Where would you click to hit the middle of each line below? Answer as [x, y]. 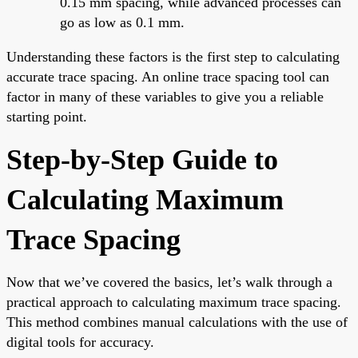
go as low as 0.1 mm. [122, 22]
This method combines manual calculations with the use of [177, 322]
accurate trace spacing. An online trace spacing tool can [168, 76]
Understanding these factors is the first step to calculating [173, 56]
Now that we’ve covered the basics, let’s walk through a [169, 282]
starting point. [47, 116]
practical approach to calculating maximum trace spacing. [174, 302]
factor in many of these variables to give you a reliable [165, 96]
